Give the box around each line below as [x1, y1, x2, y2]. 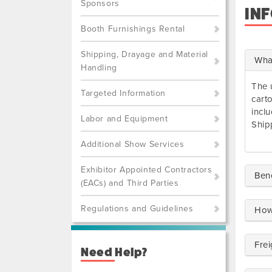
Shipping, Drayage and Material [81, 49, 209, 59]
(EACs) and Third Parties [81, 178, 179, 188]
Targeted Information [81, 88, 166, 98]
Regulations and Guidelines [81, 203, 194, 214]
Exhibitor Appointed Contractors [81, 165, 212, 175]
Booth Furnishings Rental [81, 24, 185, 34]
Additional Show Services [81, 139, 185, 149]
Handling [81, 63, 117, 73]
